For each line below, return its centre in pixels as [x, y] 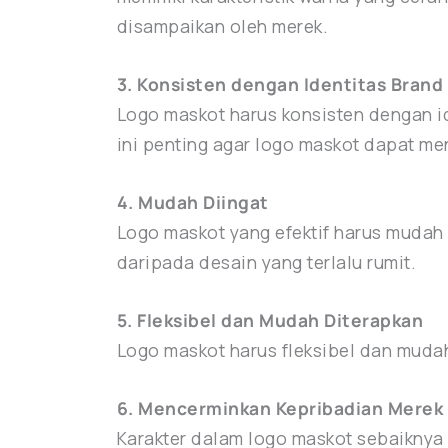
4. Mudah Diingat [195, 202]
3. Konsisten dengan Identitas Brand [280, 84]
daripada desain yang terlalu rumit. [266, 262]
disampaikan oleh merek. [222, 26]
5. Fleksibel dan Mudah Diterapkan [270, 320]
